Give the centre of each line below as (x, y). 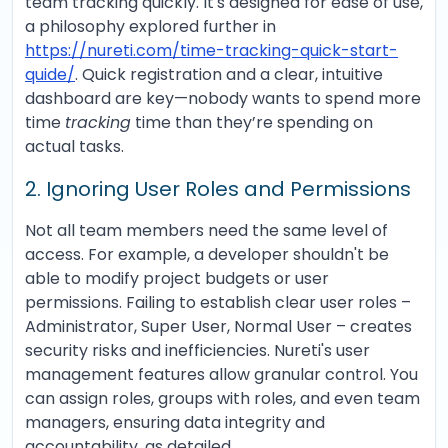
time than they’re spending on (252, 122)
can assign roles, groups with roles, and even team (222, 398)
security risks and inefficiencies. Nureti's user (197, 350)
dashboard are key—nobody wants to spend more (223, 98)
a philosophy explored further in (150, 26)
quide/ (50, 74)
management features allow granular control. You (221, 374)
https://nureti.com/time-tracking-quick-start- (211, 50)
